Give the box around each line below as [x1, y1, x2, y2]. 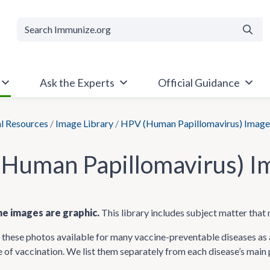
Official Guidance [157, 76, 240, 89]
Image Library [55, 118, 113, 129]
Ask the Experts [39, 76, 115, 89]
